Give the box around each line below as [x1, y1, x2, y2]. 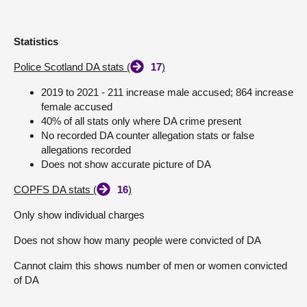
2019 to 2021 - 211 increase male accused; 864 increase [41, 86, 293, 98]
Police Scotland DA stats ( [14, 61, 130, 73]
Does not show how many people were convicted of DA [14, 234, 261, 246]
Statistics [14, 36, 58, 47]
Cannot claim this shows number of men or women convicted [14, 260, 287, 271]
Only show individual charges [14, 209, 145, 221]
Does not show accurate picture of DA [41, 158, 211, 170]
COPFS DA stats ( [14, 184, 97, 195]
